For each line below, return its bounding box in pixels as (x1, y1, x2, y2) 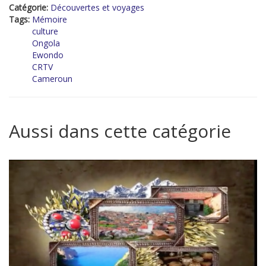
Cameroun (32, 73, 72, 85)
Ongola (32, 37, 60, 49)
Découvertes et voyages (50, 2, 144, 14)
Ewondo (32, 49, 64, 61)
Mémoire (32, 14, 67, 26)
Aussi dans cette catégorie (9, 119, 231, 144)
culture (32, 26, 58, 37)
